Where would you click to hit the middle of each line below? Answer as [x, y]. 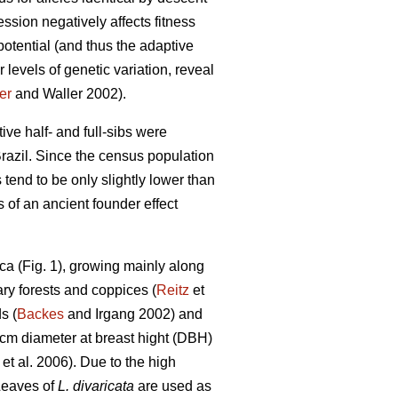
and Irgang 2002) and [133, 314]
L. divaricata [96, 386]
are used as [173, 386]
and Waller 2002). [69, 94]
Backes [40, 314]
